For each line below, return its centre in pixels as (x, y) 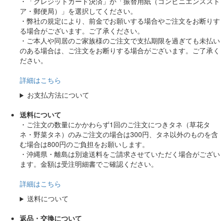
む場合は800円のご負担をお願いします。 (84, 144)
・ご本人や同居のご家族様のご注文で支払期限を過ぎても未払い (120, 41)
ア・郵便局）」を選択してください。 (78, 11)
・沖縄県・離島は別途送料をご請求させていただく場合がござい (120, 154)
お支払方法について (58, 95)
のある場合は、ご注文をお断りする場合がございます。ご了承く (120, 51)
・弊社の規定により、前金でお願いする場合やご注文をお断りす (120, 21)
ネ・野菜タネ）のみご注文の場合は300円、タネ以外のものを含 (119, 134)
